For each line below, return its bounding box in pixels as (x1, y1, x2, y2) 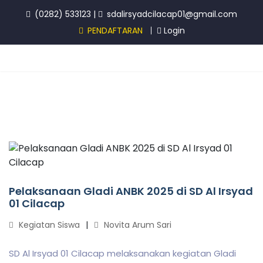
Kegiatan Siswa (16, 219, 80, 231)
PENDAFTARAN (85, 25, 143, 36)
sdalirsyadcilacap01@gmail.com (104, 8, 237, 20)
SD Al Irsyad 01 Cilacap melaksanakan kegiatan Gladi (9, 247, 236, 259)
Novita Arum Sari (102, 219, 171, 231)
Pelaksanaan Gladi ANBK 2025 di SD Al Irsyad (9, 184, 253, 198)
